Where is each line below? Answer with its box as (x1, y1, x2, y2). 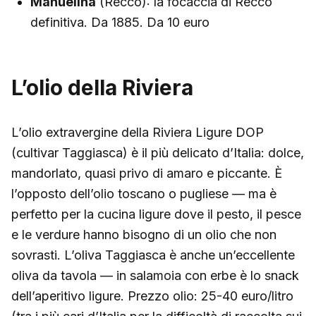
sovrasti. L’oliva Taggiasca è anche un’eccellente (11, 247, 295, 262)
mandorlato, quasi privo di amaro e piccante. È (11, 165, 282, 181)
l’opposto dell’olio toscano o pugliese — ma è (11, 186, 276, 201)
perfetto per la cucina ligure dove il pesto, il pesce (11, 206, 301, 221)
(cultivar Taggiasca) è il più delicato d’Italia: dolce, (11, 145, 304, 160)
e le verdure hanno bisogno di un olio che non (11, 226, 276, 242)
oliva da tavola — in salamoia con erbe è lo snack (11, 267, 299, 283)
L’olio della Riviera (11, 74, 193, 100)
